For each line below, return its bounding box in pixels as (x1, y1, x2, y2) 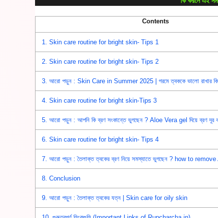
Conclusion (47, 175, 81, 182)
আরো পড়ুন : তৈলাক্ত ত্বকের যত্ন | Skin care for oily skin (47, 194, 188, 202)
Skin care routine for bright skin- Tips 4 (47, 136, 159, 144)
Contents (142, 17, 169, 25)
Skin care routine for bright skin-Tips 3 (47, 97, 157, 105)
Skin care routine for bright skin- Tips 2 (47, 58, 159, 66)
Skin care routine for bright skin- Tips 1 (47, 38, 159, 46)
